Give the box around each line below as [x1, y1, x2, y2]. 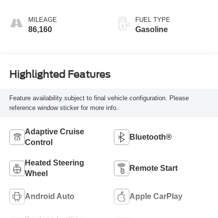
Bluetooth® [129, 132, 172, 141]
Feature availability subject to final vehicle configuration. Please [9, 94, 189, 102]
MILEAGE [28, 16, 57, 24]
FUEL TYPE [135, 16, 170, 24]
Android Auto [24, 192, 74, 200]
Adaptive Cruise [24, 127, 84, 136]
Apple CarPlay [129, 192, 182, 200]
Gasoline [135, 25, 168, 34]
